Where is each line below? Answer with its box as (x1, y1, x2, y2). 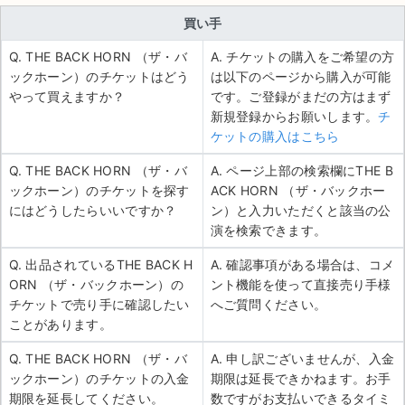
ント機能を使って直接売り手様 (210, 277, 391, 293)
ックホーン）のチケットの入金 (8, 371, 190, 387)
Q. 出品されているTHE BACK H (8, 257, 193, 273)
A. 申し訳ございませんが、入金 (210, 351, 395, 367)
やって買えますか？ (8, 89, 126, 105)
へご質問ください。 (210, 297, 327, 313)
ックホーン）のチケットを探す (8, 183, 190, 199)
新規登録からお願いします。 (210, 108, 379, 125)
